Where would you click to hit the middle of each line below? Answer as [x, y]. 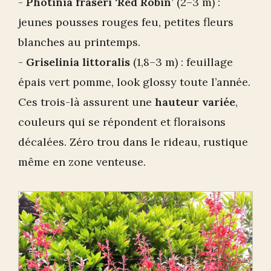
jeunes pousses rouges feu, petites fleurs [126, 22]
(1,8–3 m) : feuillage [181, 62]
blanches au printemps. [79, 42]
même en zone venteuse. [82, 162]
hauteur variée [195, 102]
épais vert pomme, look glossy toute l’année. [134, 82]
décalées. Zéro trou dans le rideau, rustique [133, 142]
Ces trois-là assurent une [87, 102]
